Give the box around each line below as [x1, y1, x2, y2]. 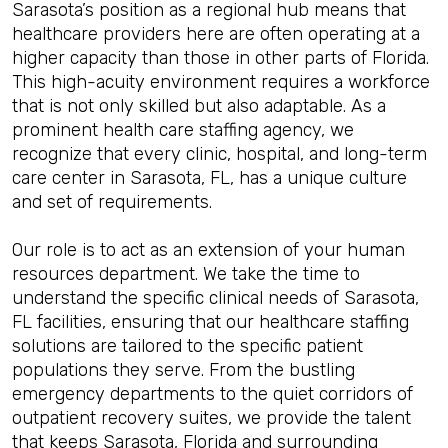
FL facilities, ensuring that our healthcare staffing [12, 311, 409, 333]
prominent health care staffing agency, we [12, 119, 354, 141]
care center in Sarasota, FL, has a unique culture [12, 167, 407, 189]
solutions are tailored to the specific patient [12, 335, 363, 357]
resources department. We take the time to [12, 263, 360, 285]
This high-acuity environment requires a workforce [12, 71, 430, 93]
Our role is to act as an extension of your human [12, 239, 405, 261]
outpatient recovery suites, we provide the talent [12, 407, 411, 429]
